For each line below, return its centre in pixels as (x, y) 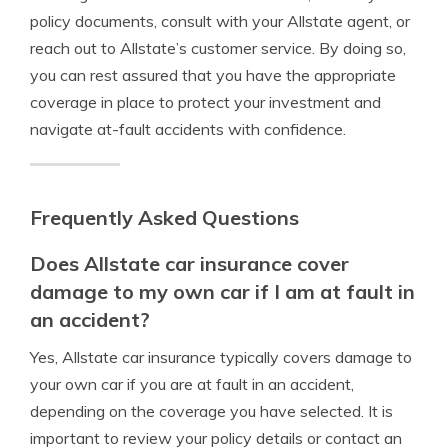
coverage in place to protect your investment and (205, 102)
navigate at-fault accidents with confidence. (188, 129)
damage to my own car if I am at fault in (222, 291)
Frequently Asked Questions (164, 217)
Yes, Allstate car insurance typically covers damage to (221, 357)
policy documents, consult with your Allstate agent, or (220, 21)
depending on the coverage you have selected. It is (211, 411)
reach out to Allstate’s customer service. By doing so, (218, 48)
